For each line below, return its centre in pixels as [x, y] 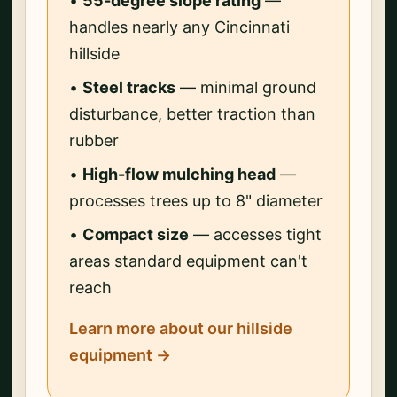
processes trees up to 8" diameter [196, 200]
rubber [94, 140]
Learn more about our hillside [181, 328]
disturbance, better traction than [192, 113]
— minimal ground [246, 87]
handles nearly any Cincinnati [179, 27]
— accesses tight [255, 234]
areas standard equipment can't [188, 261]
